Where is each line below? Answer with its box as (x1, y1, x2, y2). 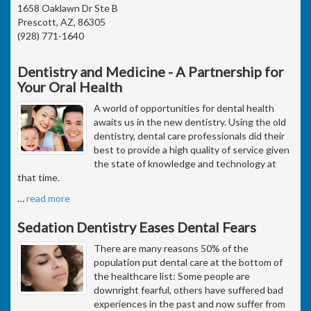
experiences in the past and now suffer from (94, 297, 285, 310)
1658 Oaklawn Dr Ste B (17, 1, 118, 14)
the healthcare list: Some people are (94, 269, 250, 282)
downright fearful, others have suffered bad (94, 283, 283, 296)
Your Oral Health (17, 78, 122, 95)
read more (26, 192, 70, 204)
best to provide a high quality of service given (94, 143, 289, 155)
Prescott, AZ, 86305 (17, 15, 106, 28)
